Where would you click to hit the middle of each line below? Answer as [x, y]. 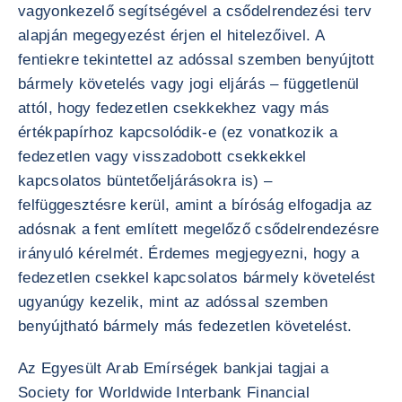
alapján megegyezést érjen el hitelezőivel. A [171, 35]
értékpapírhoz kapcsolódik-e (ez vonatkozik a [178, 132]
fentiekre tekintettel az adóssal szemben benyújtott [197, 60]
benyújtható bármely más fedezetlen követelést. [185, 326]
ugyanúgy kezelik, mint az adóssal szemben [173, 302]
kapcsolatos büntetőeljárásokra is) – [145, 181]
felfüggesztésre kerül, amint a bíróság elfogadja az [196, 205]
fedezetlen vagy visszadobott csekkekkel [162, 157]
